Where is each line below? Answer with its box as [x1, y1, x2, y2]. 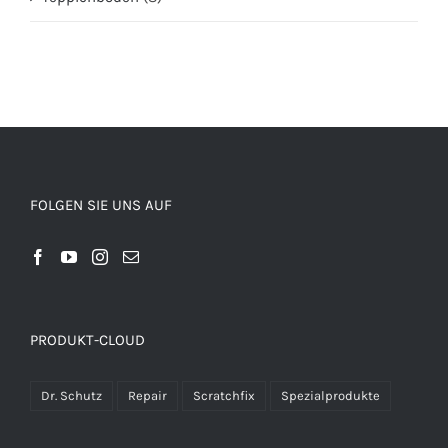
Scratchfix [193, 387, 255, 403]
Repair [128, 387, 167, 403]
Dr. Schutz [41, 387, 102, 403]
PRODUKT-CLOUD [30, 330, 145, 349]
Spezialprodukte [281, 387, 380, 403]
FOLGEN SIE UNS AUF [30, 195, 172, 214]
